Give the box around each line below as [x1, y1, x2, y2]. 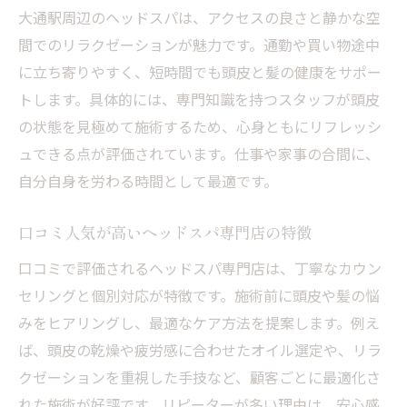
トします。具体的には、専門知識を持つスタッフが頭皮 [18, 88, 380, 110]
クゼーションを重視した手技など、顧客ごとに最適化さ [18, 366, 381, 388]
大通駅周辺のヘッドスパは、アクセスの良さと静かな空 [18, 6, 381, 28]
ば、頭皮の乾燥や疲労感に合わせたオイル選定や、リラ [18, 339, 382, 361]
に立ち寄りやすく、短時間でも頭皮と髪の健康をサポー [18, 61, 382, 83]
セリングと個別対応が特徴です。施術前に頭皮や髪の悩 [18, 284, 380, 306]
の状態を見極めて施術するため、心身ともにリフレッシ [18, 115, 382, 137]
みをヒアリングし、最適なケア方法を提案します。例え [18, 312, 380, 333]
